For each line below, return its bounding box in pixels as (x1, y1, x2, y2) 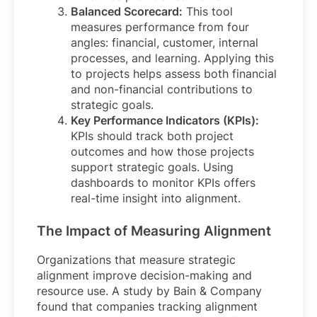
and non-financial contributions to (71, 81, 253, 96)
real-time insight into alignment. (71, 190, 241, 205)
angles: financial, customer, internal (71, 35, 258, 50)
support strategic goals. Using (71, 159, 234, 174)
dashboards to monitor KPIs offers (71, 175, 255, 190)
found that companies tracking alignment (37, 299, 258, 314)
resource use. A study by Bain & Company (37, 284, 262, 299)
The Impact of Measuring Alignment (37, 222, 271, 239)
